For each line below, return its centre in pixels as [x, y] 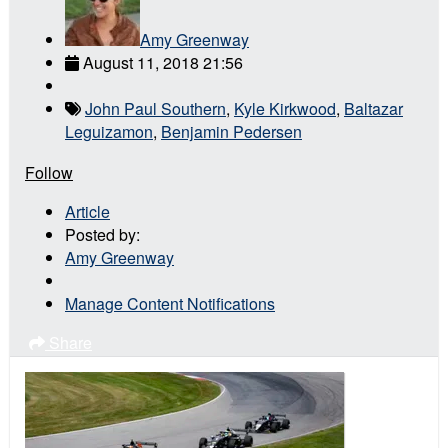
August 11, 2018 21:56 [163, 63]
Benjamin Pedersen [231, 132]
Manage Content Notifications [170, 304]
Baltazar [373, 109]
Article [87, 212]
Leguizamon [109, 132]
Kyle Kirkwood [285, 109]
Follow [49, 173]
